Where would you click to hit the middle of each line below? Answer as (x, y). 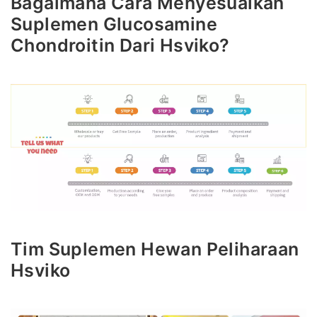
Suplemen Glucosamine (114, 24)
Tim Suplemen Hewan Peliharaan (155, 249)
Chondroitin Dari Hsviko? (120, 46)
